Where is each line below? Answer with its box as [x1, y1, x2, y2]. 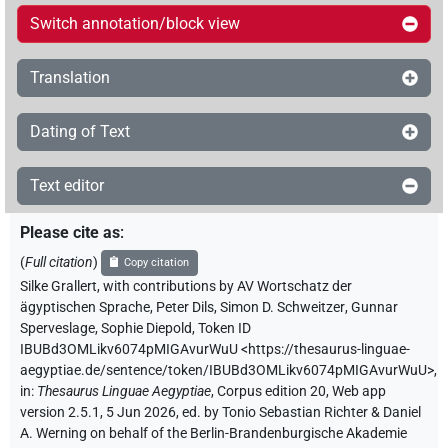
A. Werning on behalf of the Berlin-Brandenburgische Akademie [20, 424, 407, 442]
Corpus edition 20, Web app [217, 382, 386, 400]
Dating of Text [30, 121, 130, 141]
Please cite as [20, 222, 120, 242]
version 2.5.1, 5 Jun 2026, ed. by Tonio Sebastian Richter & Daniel [20, 403, 421, 421]
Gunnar [351, 298, 398, 316]
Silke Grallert [20, 277, 97, 295]
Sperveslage [20, 319, 95, 337]
